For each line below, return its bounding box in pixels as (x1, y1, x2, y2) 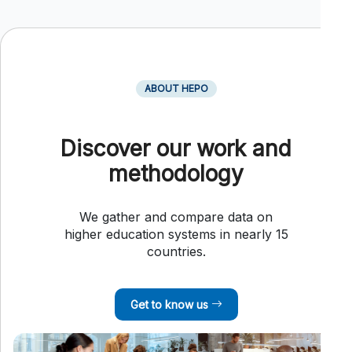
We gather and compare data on (79, 208, 273, 225)
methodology (108, 159, 244, 187)
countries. (146, 243, 206, 259)
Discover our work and (60, 134, 291, 162)
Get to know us (130, 297, 211, 311)
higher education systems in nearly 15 (64, 225, 288, 242)
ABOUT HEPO (139, 82, 213, 94)
